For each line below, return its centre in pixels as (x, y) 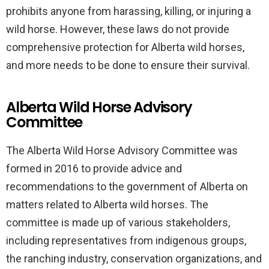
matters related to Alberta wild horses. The (107, 204)
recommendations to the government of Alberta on (127, 186)
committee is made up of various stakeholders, (118, 222)
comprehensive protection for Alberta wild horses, (125, 47)
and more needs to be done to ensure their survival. (128, 65)
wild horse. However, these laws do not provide (118, 29)
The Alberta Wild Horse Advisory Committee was (122, 150)
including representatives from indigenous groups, (126, 240)
